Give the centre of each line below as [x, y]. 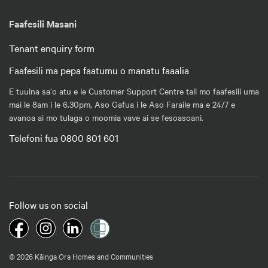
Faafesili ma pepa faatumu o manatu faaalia [99, 70]
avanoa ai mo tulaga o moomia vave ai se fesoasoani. [106, 117]
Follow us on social [48, 204]
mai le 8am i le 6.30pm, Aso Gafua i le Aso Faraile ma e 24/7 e [122, 104]
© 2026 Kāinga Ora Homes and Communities [81, 256]
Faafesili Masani [43, 23]
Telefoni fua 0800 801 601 [64, 137]
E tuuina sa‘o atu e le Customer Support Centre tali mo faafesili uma [134, 91]
